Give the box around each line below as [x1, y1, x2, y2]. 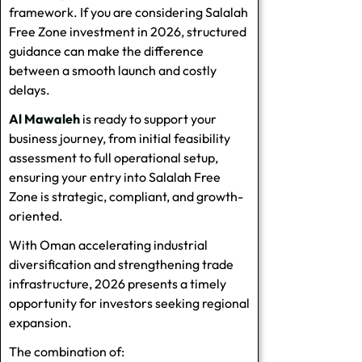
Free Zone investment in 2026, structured [9, 23, 246, 40]
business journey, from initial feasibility [9, 129, 230, 146]
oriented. [9, 207, 63, 224]
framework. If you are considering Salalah [9, 3, 248, 20]
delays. [9, 81, 50, 98]
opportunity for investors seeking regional [9, 294, 250, 311]
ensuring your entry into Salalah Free [9, 168, 221, 185]
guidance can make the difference [9, 42, 204, 59]
